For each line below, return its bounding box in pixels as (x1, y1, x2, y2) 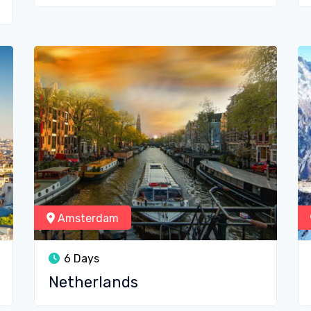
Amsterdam (55, 212, 119, 225)
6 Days (61, 252, 99, 265)
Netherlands (49, 273, 138, 292)
